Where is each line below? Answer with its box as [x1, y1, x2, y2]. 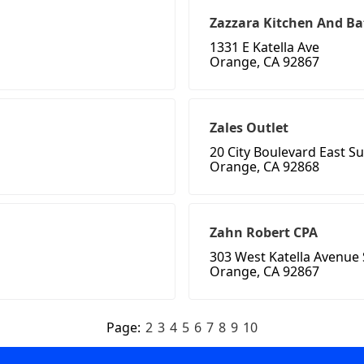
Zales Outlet [210, 119, 288, 137]
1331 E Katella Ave [210, 38, 319, 57]
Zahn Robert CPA [210, 223, 318, 242]
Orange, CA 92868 [210, 158, 319, 176]
